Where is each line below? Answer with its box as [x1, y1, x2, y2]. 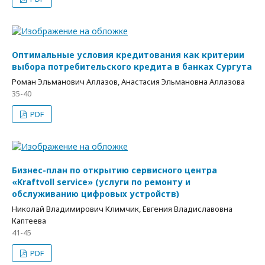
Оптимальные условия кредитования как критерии [12, 49, 244, 60]
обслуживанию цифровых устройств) [12, 188, 179, 199]
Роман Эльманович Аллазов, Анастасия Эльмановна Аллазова [12, 76, 245, 87]
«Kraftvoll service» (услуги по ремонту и [12, 176, 190, 188]
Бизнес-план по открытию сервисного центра [12, 164, 217, 176]
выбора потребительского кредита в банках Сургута [12, 61, 252, 72]
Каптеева [12, 215, 46, 226]
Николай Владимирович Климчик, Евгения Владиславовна [12, 203, 232, 214]
